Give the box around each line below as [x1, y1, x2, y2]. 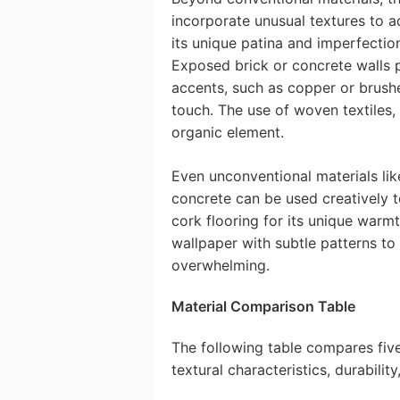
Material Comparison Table [171, 296, 355, 315]
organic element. [171, 122, 284, 141]
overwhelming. [171, 255, 270, 274]
